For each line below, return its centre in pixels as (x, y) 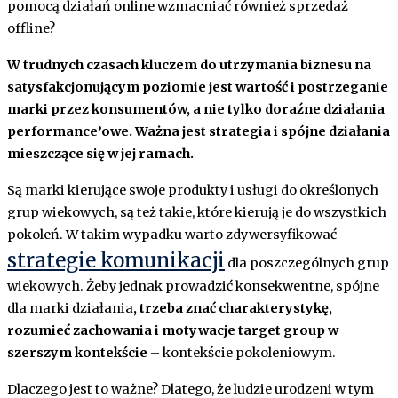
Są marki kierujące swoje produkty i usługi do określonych (193, 191)
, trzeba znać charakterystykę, (233, 309)
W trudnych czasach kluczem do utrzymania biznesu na (189, 65)
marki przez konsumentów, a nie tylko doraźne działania (196, 110)
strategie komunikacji (116, 261)
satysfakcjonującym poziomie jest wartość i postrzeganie (198, 88)
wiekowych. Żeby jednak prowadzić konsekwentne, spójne (193, 287)
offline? (31, 29)
